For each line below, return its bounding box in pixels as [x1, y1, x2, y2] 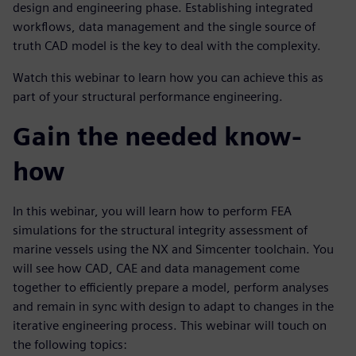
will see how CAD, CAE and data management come [13, 261, 300, 277]
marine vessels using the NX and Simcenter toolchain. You [13, 242, 334, 257]
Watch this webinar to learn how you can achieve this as [13, 70, 323, 86]
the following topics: [13, 337, 127, 353]
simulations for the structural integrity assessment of [13, 222, 308, 238]
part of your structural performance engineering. [13, 89, 283, 105]
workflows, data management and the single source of [13, 19, 315, 35]
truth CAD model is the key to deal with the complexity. [13, 38, 321, 54]
